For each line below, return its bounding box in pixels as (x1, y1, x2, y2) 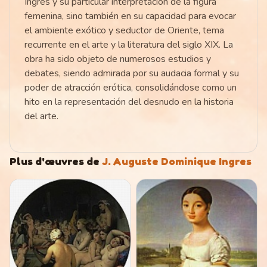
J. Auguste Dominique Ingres (102, 154, 252, 168)
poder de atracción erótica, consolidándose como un (24, 81, 237, 95)
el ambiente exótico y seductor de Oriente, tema (24, 24, 224, 38)
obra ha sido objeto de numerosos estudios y (24, 52, 211, 66)
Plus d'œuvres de (10, 154, 100, 168)
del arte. (24, 110, 58, 123)
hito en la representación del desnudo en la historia (24, 95, 234, 109)
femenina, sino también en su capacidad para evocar (24, 10, 236, 23)
